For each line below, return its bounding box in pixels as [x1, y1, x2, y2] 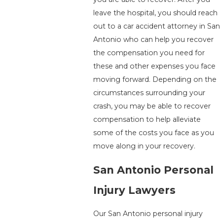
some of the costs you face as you [93, 128, 214, 137]
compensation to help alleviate [93, 115, 201, 124]
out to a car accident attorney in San [93, 22, 220, 31]
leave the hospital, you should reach [93, 8, 218, 17]
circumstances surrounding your [93, 88, 205, 97]
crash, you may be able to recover [93, 102, 211, 110]
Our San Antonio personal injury [93, 209, 203, 219]
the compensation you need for [93, 48, 205, 57]
